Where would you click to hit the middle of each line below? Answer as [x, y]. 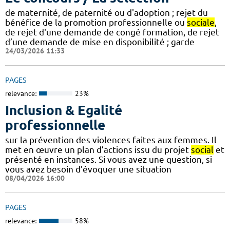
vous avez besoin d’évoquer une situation [88, 169]
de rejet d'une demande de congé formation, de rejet [112, 32]
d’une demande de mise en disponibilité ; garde [100, 42]
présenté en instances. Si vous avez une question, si [109, 160]
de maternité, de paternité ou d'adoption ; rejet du [107, 12]
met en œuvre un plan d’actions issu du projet [98, 150]
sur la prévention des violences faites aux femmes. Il [111, 140]
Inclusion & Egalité [64, 110]
